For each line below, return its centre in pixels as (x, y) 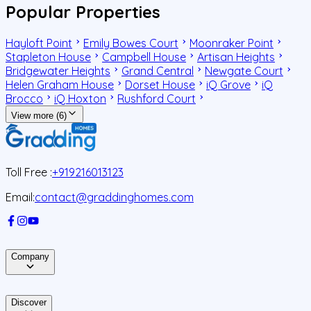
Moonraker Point (232, 43)
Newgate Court (244, 71)
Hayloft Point (39, 43)
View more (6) (39, 116)
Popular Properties (83, 12)
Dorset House (160, 85)
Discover (29, 303)
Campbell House (144, 57)
